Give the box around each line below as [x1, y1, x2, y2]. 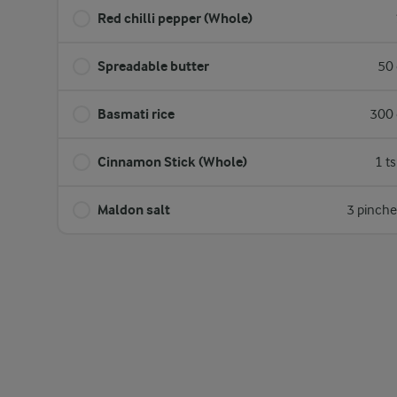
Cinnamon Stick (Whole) [97, 153, 247, 170]
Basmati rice [97, 105, 175, 122]
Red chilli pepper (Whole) [97, 10, 253, 27]
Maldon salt [97, 201, 170, 218]
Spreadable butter [97, 58, 209, 74]
